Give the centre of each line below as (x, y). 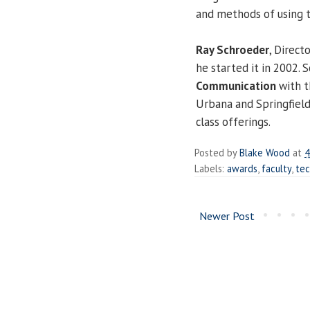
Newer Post (227, 216)
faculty (276, 168)
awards (242, 168)
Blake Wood (265, 152)
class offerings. (233, 121)
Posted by (217, 152)
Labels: (211, 168)
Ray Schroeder (232, 49)
